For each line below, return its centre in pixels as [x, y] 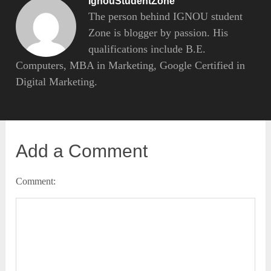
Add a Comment [82, 151]
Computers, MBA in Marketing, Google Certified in [131, 66]
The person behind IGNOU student [166, 17]
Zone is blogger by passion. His [158, 33]
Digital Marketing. [57, 82]
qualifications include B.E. [147, 49]
